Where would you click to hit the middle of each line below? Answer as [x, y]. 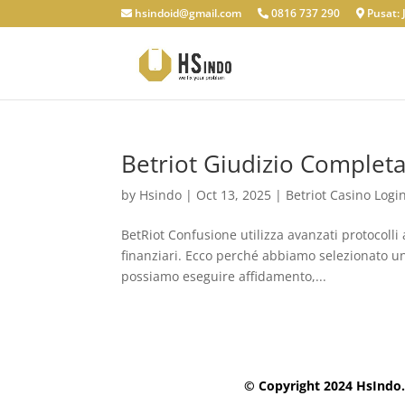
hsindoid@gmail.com [187, 13]
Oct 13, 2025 [234, 195]
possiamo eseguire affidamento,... [224, 276]
